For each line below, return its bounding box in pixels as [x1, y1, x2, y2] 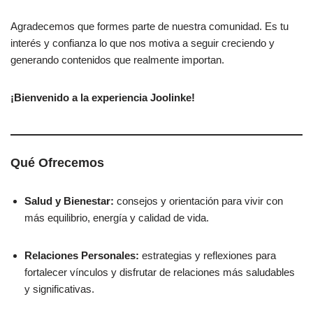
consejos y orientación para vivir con [114, 195, 283, 208]
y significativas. [24, 283, 94, 296]
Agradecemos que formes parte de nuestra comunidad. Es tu [10, 20, 289, 33]
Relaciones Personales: [24, 249, 139, 262]
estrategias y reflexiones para [139, 249, 276, 262]
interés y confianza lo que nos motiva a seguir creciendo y [10, 37, 275, 50]
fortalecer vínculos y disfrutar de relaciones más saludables [24, 266, 295, 279]
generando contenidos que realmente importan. [10, 54, 224, 66]
